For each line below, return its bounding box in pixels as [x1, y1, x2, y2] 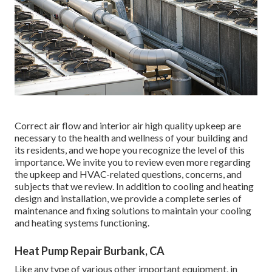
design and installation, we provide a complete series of [15, 192, 242, 204]
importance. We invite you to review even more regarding [15, 155, 251, 168]
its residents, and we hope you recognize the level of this [15, 143, 245, 155]
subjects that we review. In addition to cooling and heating [15, 180, 254, 192]
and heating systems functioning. [15, 216, 149, 228]
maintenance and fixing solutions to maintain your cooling [15, 204, 251, 216]
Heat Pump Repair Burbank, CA [15, 243, 165, 257]
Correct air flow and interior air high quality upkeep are [15, 119, 241, 131]
